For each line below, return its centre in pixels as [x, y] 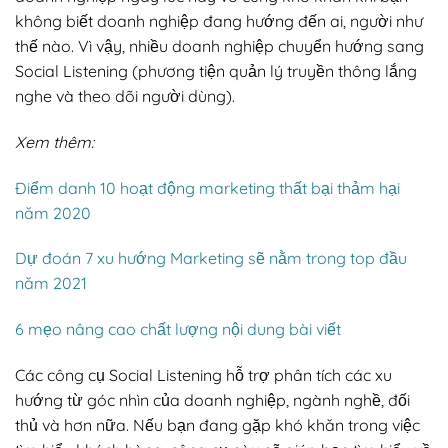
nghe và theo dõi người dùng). [125, 95]
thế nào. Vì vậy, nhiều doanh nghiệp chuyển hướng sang [219, 45]
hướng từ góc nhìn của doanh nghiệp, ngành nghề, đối [212, 399]
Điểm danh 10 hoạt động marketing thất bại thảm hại [207, 187]
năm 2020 [53, 212]
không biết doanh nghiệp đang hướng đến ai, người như [219, 20]
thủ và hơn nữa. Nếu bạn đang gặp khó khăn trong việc [217, 424]
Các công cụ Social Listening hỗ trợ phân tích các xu [203, 374]
